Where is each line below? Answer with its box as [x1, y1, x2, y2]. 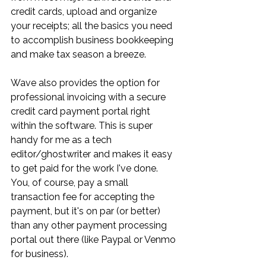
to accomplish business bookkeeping [11, 34, 176, 46]
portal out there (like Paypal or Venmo [11, 233, 178, 245]
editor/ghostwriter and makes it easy [11, 148, 175, 160]
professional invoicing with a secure [11, 91, 168, 103]
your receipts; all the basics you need [11, 20, 175, 31]
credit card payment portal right [11, 105, 153, 117]
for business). [11, 248, 71, 259]
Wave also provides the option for [11, 77, 162, 88]
